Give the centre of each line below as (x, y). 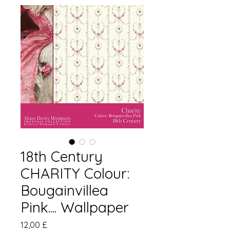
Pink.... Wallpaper (75, 207)
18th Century (62, 156)
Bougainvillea (64, 190)
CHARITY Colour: (75, 173)
